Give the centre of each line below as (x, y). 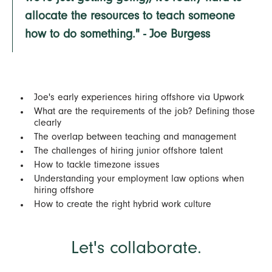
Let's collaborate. (136, 250)
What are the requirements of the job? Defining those (144, 112)
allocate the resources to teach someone (130, 17)
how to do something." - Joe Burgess (117, 36)
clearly (48, 124)
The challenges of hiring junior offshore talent (128, 151)
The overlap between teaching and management (135, 138)
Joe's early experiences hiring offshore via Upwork (139, 98)
